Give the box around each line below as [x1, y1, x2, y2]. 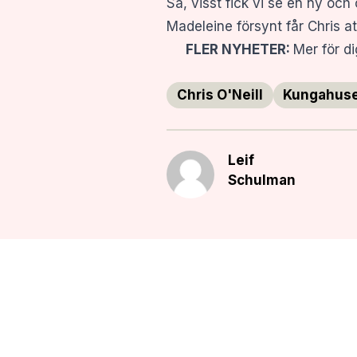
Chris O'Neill [176, 87, 263, 103]
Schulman [228, 172, 296, 189]
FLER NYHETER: [167, 41, 293, 58]
